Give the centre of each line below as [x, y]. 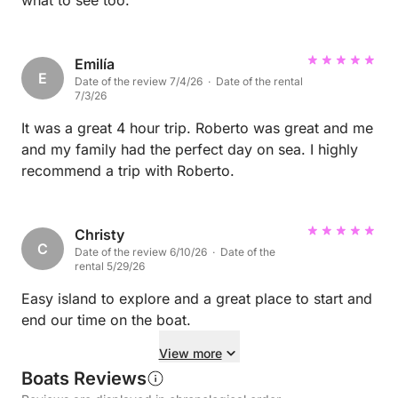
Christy [99, 235]
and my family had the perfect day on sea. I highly [190, 150]
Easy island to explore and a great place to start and [197, 299]
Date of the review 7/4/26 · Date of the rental [189, 82]
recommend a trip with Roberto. [128, 171]
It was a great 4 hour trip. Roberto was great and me [197, 128]
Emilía [95, 64]
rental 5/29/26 [110, 267]
